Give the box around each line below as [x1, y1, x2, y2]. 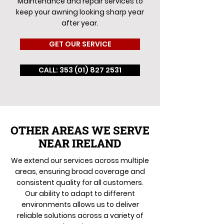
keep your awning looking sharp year [16, 7, 144, 17]
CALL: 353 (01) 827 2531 [38, 65, 121, 75]
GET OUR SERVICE [48, 39, 111, 49]
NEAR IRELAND [38, 136, 121, 150]
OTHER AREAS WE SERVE [10, 123, 149, 137]
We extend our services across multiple [11, 155, 149, 165]
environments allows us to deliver [21, 199, 139, 209]
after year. [61, 18, 98, 28]
